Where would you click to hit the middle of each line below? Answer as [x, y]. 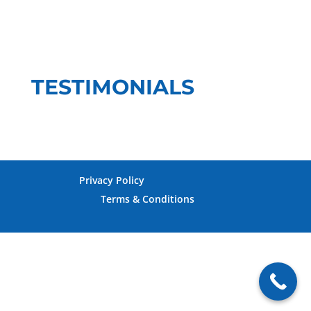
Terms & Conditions [148, 199]
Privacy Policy [111, 180]
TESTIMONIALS [112, 87]
